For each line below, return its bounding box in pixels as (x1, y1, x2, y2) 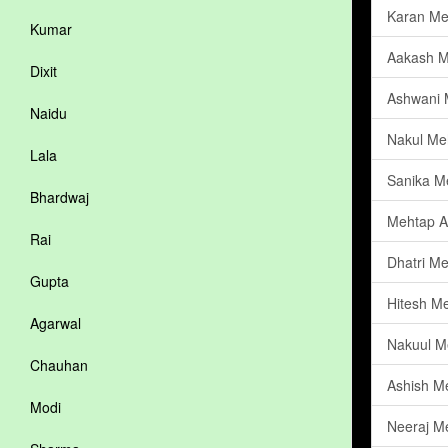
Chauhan (30, 355, 88, 375)
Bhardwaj (30, 187, 89, 207)
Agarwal (30, 313, 81, 333)
